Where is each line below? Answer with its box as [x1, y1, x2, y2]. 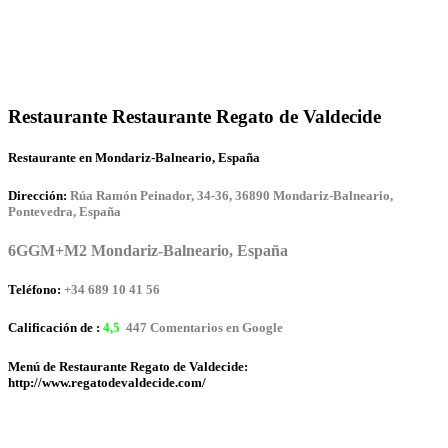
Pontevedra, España [8, 203, 121, 219]
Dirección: [8, 187, 67, 203]
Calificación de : [8, 320, 103, 336]
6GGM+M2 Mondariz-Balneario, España [8, 242, 288, 260]
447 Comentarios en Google [123, 320, 283, 336]
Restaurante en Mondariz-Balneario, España [8, 149, 260, 165]
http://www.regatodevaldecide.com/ [8, 374, 206, 390]
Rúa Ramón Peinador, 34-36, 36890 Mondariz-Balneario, [70, 187, 393, 203]
